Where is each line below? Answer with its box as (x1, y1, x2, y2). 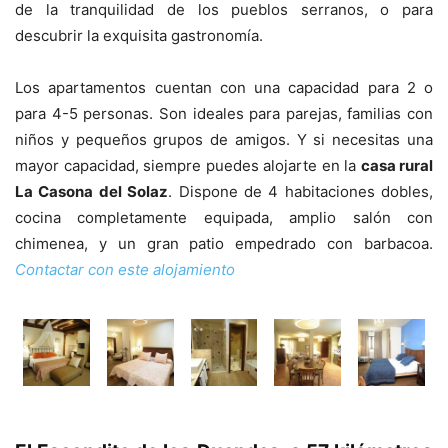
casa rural (360, 155, 433, 175)
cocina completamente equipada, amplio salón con (15, 207, 433, 227)
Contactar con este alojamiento (15, 259, 239, 279)
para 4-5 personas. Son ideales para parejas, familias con (15, 103, 433, 123)
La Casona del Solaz (15, 181, 169, 201)
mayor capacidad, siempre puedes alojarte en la (15, 155, 361, 175)
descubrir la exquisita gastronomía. (15, 25, 263, 45)
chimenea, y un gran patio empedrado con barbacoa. (15, 233, 433, 253)
